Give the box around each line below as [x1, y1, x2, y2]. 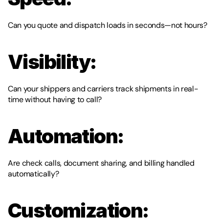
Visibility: [8, 50, 96, 74]
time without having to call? [8, 94, 102, 105]
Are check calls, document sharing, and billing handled [8, 158, 195, 168]
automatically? [8, 169, 59, 179]
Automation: [8, 124, 124, 148]
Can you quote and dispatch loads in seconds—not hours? [8, 20, 207, 30]
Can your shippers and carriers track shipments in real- [8, 84, 198, 94]
